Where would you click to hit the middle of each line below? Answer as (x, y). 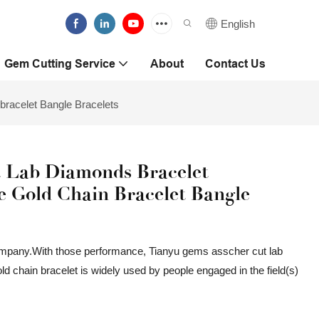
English (238, 23)
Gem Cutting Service (60, 64)
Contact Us (235, 64)
